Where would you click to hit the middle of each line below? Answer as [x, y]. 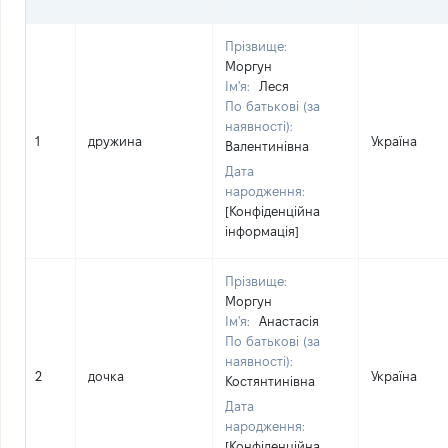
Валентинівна [267, 146]
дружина [115, 141]
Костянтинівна [270, 381]
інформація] [262, 231]
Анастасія [289, 321]
